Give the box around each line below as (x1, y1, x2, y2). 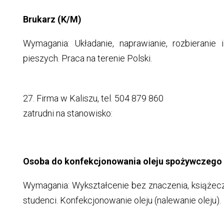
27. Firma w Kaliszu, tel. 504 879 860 (22, 93, 163, 104)
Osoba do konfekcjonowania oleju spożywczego (22, 156, 222, 167)
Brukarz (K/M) (22, 14, 81, 25)
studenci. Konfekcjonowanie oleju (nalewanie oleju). (22, 195, 221, 206)
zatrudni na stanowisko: (22, 108, 112, 119)
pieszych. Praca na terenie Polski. (22, 53, 152, 64)
